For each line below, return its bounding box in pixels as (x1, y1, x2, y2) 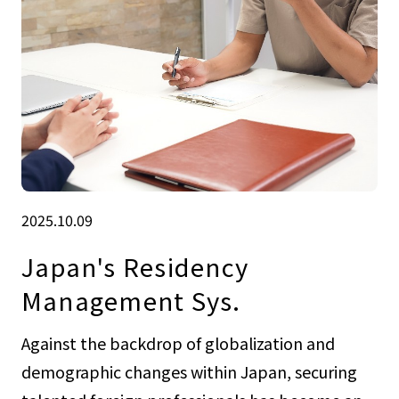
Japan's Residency (20, 248, 249, 284)
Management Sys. (20, 281, 241, 318)
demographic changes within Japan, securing (20, 360, 357, 384)
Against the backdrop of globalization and (20, 331, 335, 355)
